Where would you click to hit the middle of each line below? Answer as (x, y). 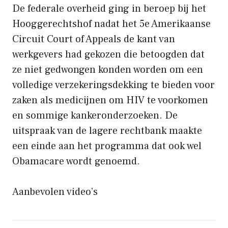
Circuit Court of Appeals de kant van (94, 39)
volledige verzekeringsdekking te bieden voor (113, 85)
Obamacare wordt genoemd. (76, 161)
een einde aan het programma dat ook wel (107, 146)
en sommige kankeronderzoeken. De (95, 115)
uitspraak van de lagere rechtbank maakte (107, 131)
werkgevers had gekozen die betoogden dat (108, 54)
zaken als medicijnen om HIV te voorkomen (110, 100)
